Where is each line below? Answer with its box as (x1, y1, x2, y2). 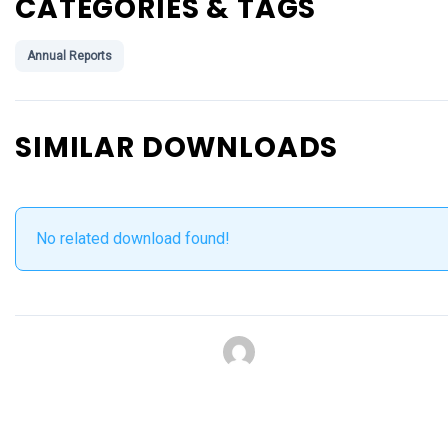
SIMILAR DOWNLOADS (15, 128, 339, 167)
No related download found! (36, 229, 230, 248)
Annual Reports (27, 49, 112, 63)
